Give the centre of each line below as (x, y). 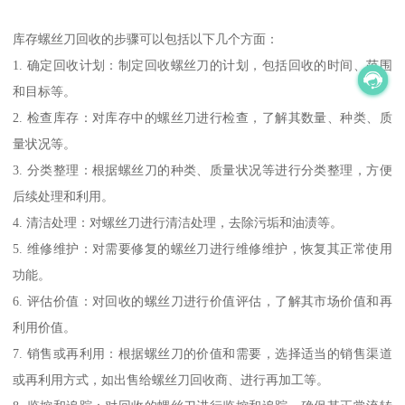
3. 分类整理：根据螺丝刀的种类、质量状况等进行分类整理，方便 (202, 170)
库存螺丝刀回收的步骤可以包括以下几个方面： (146, 38)
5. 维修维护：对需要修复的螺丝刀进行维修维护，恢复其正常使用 (202, 248)
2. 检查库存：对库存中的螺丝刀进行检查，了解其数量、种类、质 (202, 117)
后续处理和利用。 (64, 196)
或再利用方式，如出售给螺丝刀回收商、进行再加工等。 (171, 379)
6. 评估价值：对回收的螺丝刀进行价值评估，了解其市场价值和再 (202, 301)
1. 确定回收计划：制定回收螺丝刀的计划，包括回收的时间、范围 (202, 65)
